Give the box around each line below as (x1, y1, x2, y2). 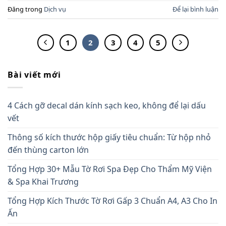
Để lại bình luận (173, 4, 218, 14)
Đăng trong (8, 4, 44, 14)
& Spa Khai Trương (8, 176, 79, 187)
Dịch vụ (44, 4, 66, 14)
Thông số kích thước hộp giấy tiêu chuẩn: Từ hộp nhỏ (8, 131, 211, 143)
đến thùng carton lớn (8, 144, 89, 155)
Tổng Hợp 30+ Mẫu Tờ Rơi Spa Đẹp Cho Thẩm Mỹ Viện (8, 163, 212, 175)
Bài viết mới (8, 69, 61, 81)
